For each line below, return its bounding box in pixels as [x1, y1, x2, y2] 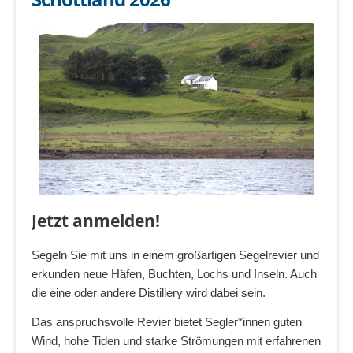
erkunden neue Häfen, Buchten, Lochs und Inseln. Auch [32, 266, 317, 281]
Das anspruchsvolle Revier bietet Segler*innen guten [32, 315, 302, 329]
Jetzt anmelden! [32, 209, 160, 232]
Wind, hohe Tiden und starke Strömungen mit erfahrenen [32, 334, 321, 348]
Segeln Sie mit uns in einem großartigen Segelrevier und [32, 247, 319, 262]
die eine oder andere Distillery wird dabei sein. [32, 285, 266, 299]
